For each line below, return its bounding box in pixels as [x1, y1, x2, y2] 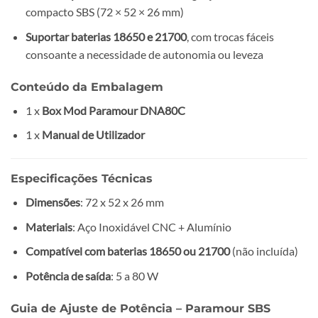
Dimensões [25, 194, 80, 209]
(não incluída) [229, 244, 298, 258]
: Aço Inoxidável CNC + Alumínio [72, 219, 231, 234]
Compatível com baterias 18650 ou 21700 [25, 244, 230, 258]
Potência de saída [25, 268, 111, 283]
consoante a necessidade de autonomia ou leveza [25, 47, 263, 61]
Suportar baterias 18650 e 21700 [25, 29, 187, 43]
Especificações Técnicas [11, 171, 153, 185]
